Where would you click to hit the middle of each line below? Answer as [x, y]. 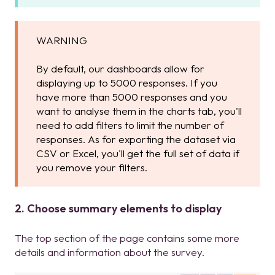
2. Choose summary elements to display [118, 209]
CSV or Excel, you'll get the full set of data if [138, 153]
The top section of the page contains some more [127, 238]
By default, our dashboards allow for [120, 69]
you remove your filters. [92, 168]
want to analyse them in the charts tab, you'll [139, 111]
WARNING [62, 41]
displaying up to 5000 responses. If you [127, 83]
